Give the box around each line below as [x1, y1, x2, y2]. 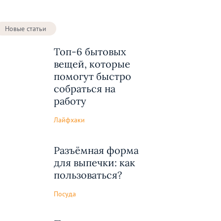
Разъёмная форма [54, 144, 139, 156]
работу [54, 95, 86, 107]
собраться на [54, 82, 115, 95]
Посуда [54, 189, 76, 198]
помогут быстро [54, 70, 131, 82]
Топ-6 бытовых [54, 45, 126, 58]
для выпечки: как [54, 156, 135, 169]
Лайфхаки [54, 115, 85, 124]
